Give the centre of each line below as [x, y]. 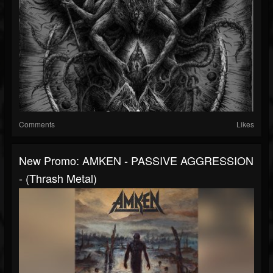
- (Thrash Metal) [58, 178]
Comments [37, 124]
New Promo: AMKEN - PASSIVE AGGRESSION [136, 160]
